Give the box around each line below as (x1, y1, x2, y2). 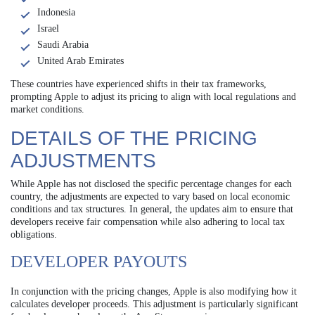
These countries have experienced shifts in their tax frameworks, (11, 79, 266, 90)
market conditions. (11, 104, 84, 115)
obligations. (11, 229, 57, 240)
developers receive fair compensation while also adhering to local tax (11, 217, 285, 228)
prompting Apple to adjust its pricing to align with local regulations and (11, 91, 296, 103)
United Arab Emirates (37, 56, 124, 67)
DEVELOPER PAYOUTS (11, 252, 187, 271)
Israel (37, 23, 59, 34)
